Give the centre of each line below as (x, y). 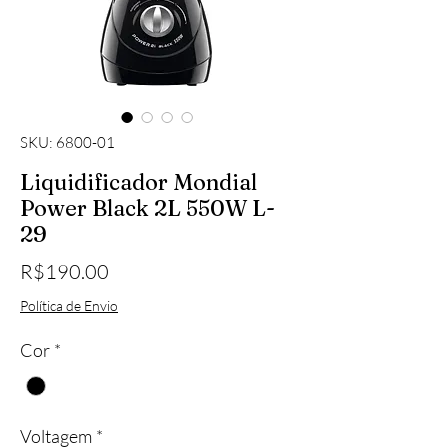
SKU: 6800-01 (67, 142)
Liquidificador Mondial (138, 181)
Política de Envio (69, 305)
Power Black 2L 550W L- (147, 207)
